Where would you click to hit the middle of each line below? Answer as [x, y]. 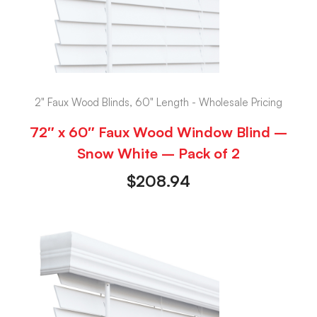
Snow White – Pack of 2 [158, 153]
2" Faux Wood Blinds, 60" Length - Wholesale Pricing [158, 103]
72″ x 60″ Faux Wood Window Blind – [158, 132]
